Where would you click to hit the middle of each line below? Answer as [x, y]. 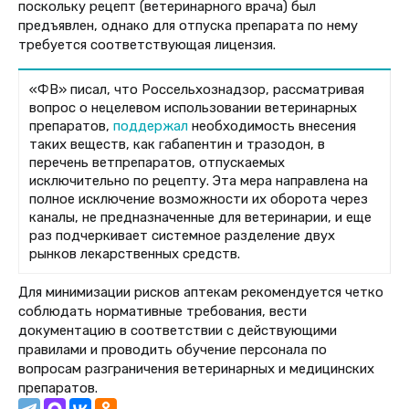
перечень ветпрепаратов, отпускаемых [157, 162]
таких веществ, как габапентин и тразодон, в [178, 144]
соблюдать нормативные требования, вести [163, 311]
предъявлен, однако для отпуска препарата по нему [188, 26]
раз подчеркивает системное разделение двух [183, 235]
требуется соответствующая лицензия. [147, 45]
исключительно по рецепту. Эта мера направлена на [199, 180]
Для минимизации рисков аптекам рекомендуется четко [201, 292]
